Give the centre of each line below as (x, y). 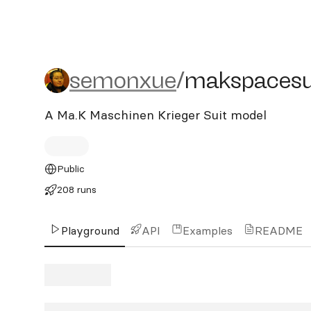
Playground (90, 230)
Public (70, 169)
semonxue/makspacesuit (174, 80)
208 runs (76, 190)
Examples (208, 230)
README (279, 230)
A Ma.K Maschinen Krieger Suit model (155, 115)
